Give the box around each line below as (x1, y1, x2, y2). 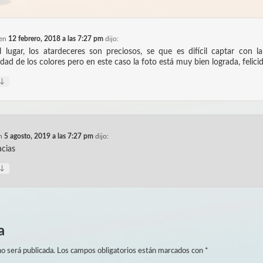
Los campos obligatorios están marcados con (56, 247, 205, 255)
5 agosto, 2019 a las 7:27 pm (4, 132, 93, 140)
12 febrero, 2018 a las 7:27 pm (8, 35, 103, 43)
